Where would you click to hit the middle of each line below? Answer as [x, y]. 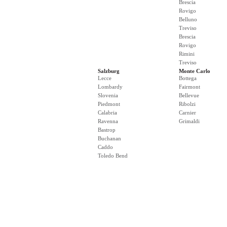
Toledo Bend [113, 156]
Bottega [188, 78]
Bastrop [107, 130]
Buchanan [109, 138]
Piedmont [109, 104]
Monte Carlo [195, 71]
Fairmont [190, 87]
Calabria [107, 112]
